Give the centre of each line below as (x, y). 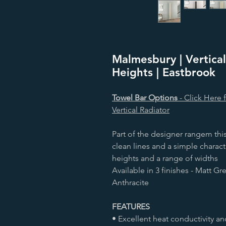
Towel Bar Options (145, 98)
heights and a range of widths (165, 158)
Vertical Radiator (141, 110)
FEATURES (131, 207)
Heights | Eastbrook (164, 72)
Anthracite (130, 182)
